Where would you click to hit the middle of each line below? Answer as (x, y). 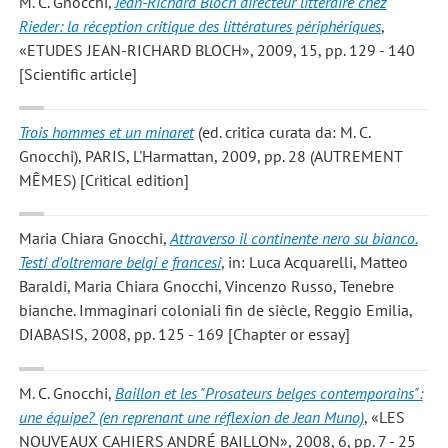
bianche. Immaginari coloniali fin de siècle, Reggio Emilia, (215, 310)
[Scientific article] (77, 73)
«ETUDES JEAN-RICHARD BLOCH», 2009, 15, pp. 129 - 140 (216, 49)
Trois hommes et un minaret (106, 131)
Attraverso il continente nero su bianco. (293, 238)
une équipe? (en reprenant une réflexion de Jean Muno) (191, 416)
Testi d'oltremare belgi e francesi (119, 262)
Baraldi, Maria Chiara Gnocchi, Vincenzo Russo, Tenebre (206, 286)
